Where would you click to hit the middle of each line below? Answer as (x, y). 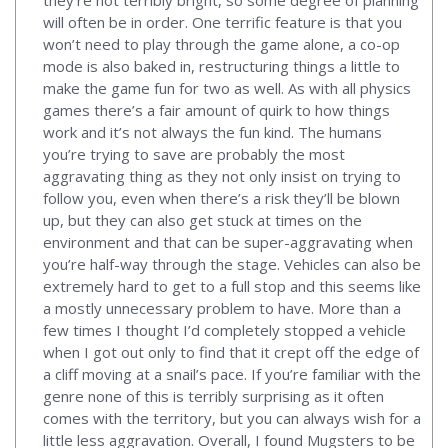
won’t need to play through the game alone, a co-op (221, 43)
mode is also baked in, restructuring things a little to (221, 65)
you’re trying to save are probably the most (194, 153)
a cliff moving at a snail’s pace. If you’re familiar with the (232, 373)
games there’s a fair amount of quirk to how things (216, 109)
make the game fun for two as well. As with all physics (227, 87)
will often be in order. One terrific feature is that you (222, 21)
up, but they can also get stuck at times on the (202, 219)
